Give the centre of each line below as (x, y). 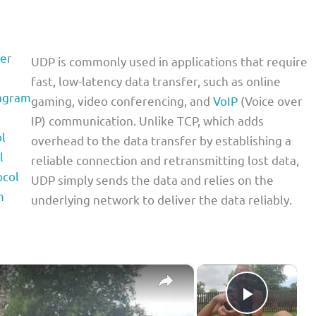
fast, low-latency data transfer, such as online (156, 80)
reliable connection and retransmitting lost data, (165, 159)
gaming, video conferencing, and (122, 100)
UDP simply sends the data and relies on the (152, 179)
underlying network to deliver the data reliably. (162, 199)
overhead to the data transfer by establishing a (161, 140)
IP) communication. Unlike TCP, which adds (147, 120)
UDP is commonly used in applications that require (169, 61)
